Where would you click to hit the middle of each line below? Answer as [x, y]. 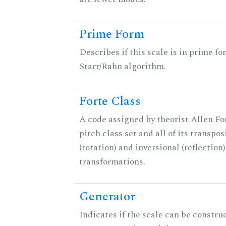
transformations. [112, 162]
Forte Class [110, 102]
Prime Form [112, 35]
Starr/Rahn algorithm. [123, 67]
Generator [107, 197]
